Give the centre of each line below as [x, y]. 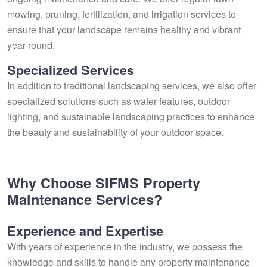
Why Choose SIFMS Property [104, 183]
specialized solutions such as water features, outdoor [119, 101]
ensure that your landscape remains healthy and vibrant [124, 30]
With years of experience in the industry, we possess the [125, 246]
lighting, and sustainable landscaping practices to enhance [131, 117]
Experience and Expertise [85, 231]
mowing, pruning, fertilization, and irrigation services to [122, 14]
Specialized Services [71, 70]
